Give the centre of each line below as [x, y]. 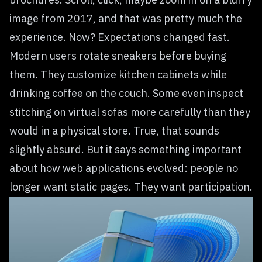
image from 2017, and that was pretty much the [126, 18]
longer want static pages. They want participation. [131, 187]
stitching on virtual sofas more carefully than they [130, 112]
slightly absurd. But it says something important [125, 149]
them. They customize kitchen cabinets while [118, 75]
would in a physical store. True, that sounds [114, 131]
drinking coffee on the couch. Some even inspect [126, 93]
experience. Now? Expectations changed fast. [120, 37]
